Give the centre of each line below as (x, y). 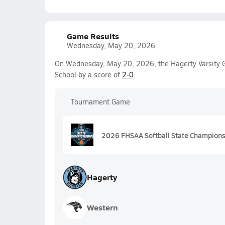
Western (102, 207)
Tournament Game (100, 102)
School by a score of (88, 75)
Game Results (93, 36)
